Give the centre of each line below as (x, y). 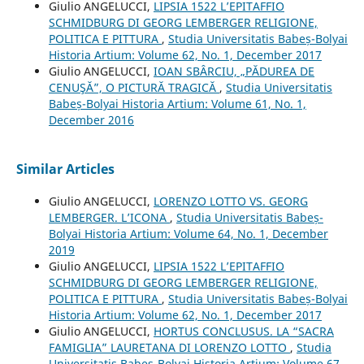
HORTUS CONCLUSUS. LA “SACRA (243, 331)
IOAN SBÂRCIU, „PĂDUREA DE (234, 71)
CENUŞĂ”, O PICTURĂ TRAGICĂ (134, 87)
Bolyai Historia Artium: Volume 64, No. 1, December (188, 233)
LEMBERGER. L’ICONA (109, 217)
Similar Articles (65, 169)
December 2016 (91, 119)
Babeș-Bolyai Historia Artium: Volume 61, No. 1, (177, 103)
